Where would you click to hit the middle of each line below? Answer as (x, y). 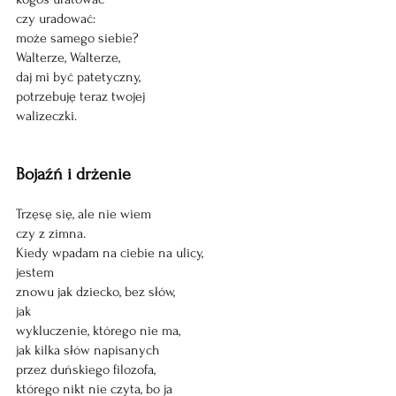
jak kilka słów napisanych (88, 350)
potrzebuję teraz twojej (80, 96)
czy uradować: (56, 19)
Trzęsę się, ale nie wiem (84, 214)
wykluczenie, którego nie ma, (98, 331)
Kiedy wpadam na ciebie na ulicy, (111, 253)
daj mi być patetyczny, (80, 77)
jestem (37, 272)
